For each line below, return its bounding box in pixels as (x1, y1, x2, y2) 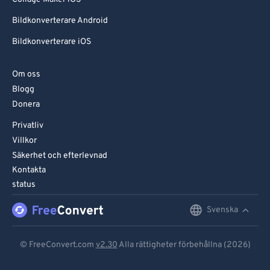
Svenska (207, 205, 238, 215)
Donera (12, 99, 40, 110)
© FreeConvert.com (19, 240, 96, 250)
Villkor (12, 136, 37, 146)
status (12, 180, 36, 190)
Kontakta (12, 165, 46, 175)
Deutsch (113, 230, 149, 242)
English (113, 205, 145, 218)
